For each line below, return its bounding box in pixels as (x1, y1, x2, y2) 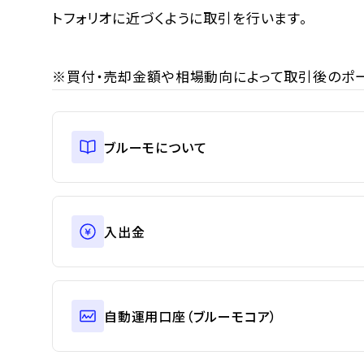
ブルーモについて (104, 136, 207, 157)
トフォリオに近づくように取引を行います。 (52, 7, 308, 28)
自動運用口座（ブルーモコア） (104, 305, 278, 326)
